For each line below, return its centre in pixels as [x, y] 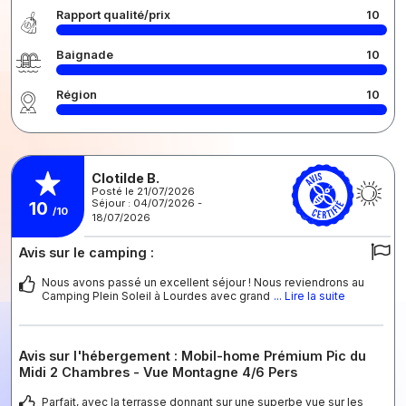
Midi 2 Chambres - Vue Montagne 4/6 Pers [158, 372]
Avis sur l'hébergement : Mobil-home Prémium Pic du [193, 355]
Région [77, 94]
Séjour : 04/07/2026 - [147, 203]
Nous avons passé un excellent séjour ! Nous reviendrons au [203, 282]
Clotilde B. [126, 178]
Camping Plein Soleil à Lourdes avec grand [156, 295]
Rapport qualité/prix [113, 14]
